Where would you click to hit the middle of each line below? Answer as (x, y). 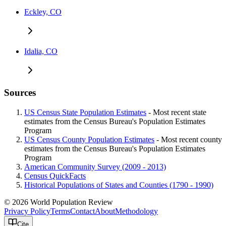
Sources (20, 93)
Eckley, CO (43, 12)
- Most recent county (188, 140)
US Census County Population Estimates (89, 140)
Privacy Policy (27, 211)
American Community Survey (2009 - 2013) (95, 167)
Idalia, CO (41, 51)
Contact (82, 211)
